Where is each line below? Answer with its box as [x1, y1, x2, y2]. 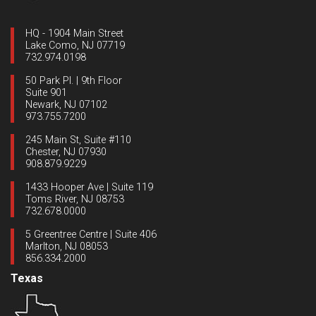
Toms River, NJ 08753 [25, 193, 124, 205]
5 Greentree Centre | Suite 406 [25, 228, 157, 241]
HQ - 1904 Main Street [25, 27, 123, 39]
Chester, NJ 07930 [25, 145, 107, 158]
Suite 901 [25, 86, 67, 99]
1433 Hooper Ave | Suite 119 [25, 181, 153, 193]
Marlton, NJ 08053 [25, 240, 108, 253]
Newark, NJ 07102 [25, 98, 107, 111]
